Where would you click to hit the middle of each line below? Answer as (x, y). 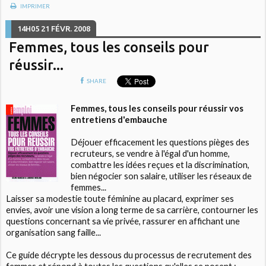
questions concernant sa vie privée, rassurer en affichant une (123, 221)
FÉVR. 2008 (71, 28)
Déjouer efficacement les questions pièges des (160, 142)
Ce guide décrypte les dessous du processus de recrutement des (129, 255)
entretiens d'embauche (119, 120)
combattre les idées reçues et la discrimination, (160, 165)
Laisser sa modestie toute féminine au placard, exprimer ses (120, 199)
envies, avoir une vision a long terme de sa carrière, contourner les (132, 210)
